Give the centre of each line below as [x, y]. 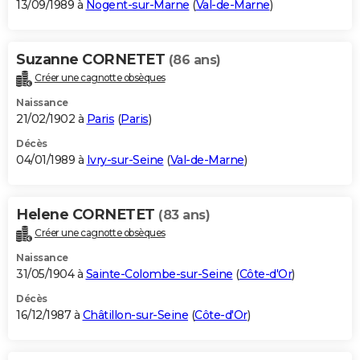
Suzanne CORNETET [92, 60]
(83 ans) [184, 215]
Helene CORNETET [87, 215]
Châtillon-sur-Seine [135, 315]
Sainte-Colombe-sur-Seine [159, 274]
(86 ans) [194, 60]
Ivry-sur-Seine [125, 160]
